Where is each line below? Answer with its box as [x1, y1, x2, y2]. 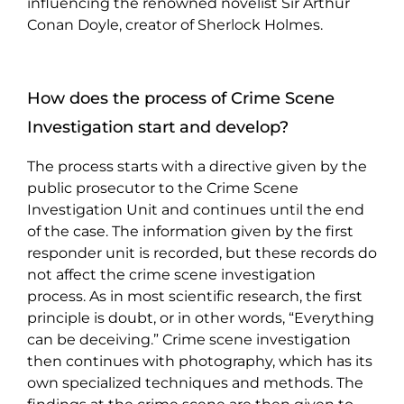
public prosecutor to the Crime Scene [27, 179, 298, 197]
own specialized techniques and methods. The [27, 373, 363, 391]
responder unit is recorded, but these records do [27, 243, 377, 262]
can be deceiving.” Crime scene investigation [27, 330, 351, 348]
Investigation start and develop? [27, 116, 289, 136]
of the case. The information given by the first [27, 222, 353, 240]
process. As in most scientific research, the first [27, 287, 363, 305]
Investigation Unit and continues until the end [27, 200, 364, 218]
